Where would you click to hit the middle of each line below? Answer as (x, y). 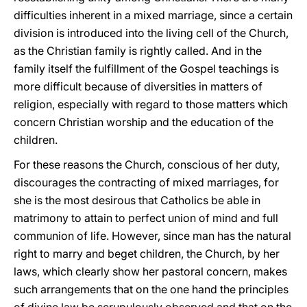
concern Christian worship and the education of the (144, 122)
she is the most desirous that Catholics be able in (137, 200)
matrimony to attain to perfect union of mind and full (146, 218)
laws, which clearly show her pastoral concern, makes (150, 271)
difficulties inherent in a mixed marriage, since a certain (153, 15)
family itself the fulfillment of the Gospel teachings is (146, 69)
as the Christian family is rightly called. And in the (138, 51)
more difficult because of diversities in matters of (138, 86)
